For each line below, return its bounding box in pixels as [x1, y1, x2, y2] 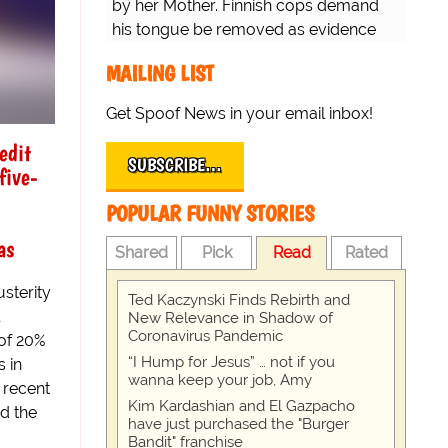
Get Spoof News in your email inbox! [106, 104, 373, 124]
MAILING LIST [106, 60, 214, 88]
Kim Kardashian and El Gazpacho [128, 397, 355, 416]
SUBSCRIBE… [128, 154, 222, 177]
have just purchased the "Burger [128, 415, 349, 434]
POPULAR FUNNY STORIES [106, 200, 314, 228]
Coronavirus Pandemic [128, 327, 283, 346]
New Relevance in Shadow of [128, 309, 333, 328]
